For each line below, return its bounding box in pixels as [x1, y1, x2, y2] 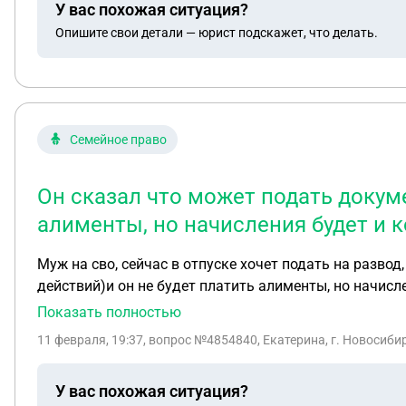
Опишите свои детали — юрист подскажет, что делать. [55, 24, 378, 40]
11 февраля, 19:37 [37, 333, 143, 347]
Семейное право [70, 132, 167, 147]
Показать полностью [37, 304, 181, 321]
